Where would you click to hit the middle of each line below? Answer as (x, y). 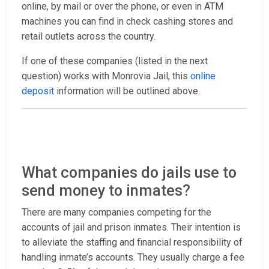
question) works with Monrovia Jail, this (106, 76)
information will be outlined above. (127, 91)
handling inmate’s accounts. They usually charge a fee (133, 258)
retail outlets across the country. (90, 37)
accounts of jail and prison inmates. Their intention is (131, 228)
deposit (38, 91)
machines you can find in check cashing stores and (127, 22)
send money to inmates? (106, 191)
